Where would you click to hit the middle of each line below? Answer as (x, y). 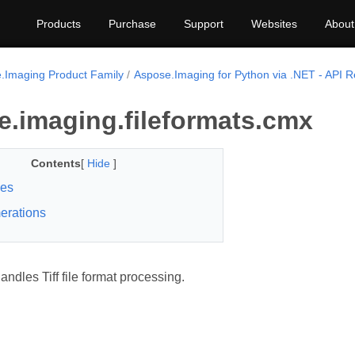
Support (204, 24)
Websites (274, 24)
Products (59, 24)
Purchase (132, 24)
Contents (55, 163)
